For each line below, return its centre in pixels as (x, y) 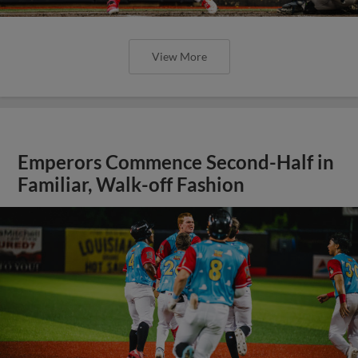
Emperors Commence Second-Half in (176, 162)
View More (179, 56)
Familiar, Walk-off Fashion (131, 185)
